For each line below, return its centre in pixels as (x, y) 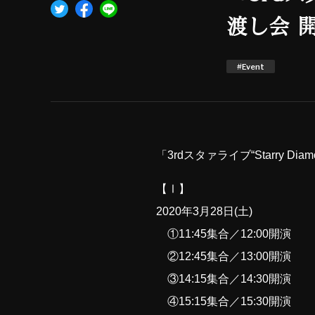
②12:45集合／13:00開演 (224, 256)
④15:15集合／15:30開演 (224, 301)
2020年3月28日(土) (204, 211)
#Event (251, 67)
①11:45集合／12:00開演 (224, 234)
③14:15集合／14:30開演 (224, 279)
